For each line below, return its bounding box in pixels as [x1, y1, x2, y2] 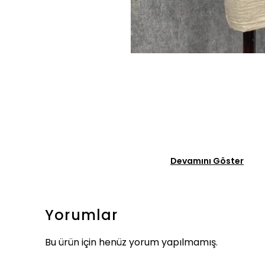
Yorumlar [45, 205, 118, 225]
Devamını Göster [170, 154, 244, 167]
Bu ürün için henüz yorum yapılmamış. [45, 235, 218, 249]
